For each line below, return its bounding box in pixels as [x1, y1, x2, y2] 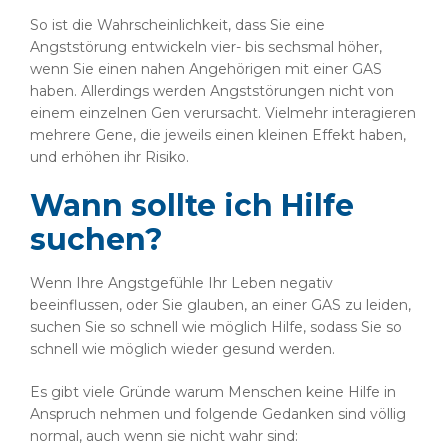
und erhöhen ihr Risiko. [30, 148, 189, 166]
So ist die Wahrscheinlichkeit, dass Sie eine [30, 16, 325, 34]
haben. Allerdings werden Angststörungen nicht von [30, 82, 394, 100]
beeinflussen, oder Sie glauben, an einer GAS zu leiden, [30, 296, 411, 314]
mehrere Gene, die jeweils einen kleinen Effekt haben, [30, 126, 406, 144]
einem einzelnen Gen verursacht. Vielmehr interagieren [30, 104, 416, 122]
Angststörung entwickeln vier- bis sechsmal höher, [30, 38, 382, 56]
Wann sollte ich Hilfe [30, 187, 354, 224]
